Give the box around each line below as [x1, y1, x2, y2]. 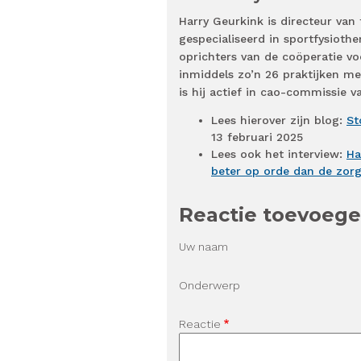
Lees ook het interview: [211, 147, 346, 161]
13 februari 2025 [211, 131, 303, 144]
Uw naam [179, 240, 228, 254]
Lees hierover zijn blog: [211, 114, 346, 127]
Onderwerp [179, 279, 240, 293]
